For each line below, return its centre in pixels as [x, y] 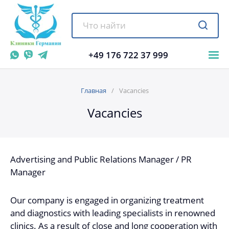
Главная [93, 90]
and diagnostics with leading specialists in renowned [113, 213]
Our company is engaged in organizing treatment [107, 200]
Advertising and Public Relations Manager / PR [101, 159]
